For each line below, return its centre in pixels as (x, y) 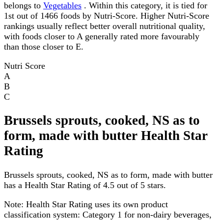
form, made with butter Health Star (106, 136)
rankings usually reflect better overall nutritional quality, (105, 26)
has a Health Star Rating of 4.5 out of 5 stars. (85, 185)
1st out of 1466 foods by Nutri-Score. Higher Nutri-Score (107, 15)
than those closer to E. (44, 46)
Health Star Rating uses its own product (96, 204)
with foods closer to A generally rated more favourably (102, 36)
